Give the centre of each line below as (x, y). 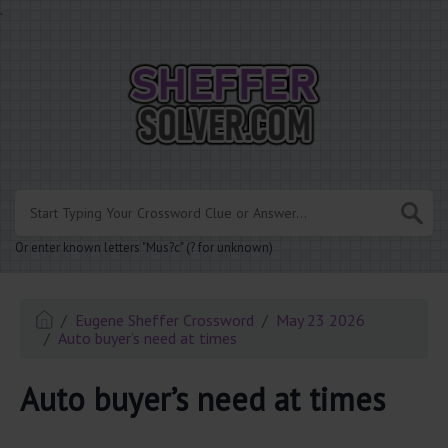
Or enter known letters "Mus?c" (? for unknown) (144, 248)
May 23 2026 (321, 320)
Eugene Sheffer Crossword (165, 320)
